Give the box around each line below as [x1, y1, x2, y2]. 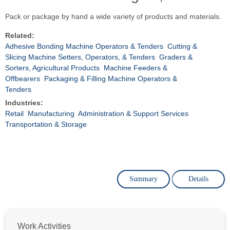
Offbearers [5, 74, 40, 83]
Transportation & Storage [5, 120, 87, 128]
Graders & [159, 52, 193, 61]
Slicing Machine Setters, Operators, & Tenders [5, 52, 155, 61]
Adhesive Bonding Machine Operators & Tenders [5, 42, 163, 50]
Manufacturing [28, 109, 74, 118]
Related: [5, 31, 34, 40]
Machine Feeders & [104, 63, 167, 72]
